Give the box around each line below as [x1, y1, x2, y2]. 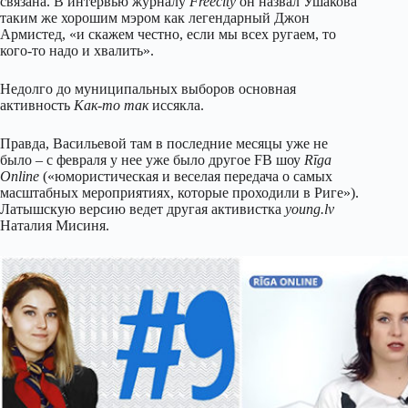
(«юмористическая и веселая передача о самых [39, 168, 332, 185]
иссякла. [148, 97, 204, 114]
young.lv [285, 201, 334, 218]
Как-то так [74, 97, 148, 114]
